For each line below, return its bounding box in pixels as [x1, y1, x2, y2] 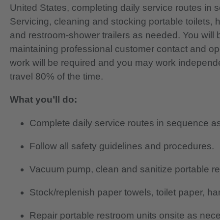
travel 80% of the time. [10, 71, 103, 82]
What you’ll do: [10, 94, 77, 105]
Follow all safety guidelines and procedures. [29, 140, 214, 151]
